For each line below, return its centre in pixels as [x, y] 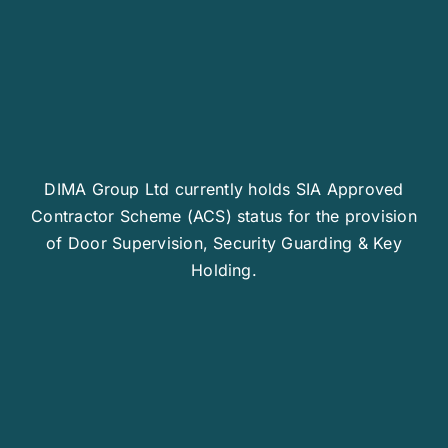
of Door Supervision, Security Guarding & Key [224, 242]
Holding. [224, 269]
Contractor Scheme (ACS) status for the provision [224, 215]
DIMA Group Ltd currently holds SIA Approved [224, 188]
